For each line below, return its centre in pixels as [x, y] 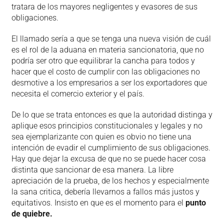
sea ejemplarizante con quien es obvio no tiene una [101, 136]
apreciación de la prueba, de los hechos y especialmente [110, 180]
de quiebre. [34, 213]
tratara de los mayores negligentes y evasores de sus [104, 6]
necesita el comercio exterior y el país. [82, 93]
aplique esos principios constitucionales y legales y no [107, 125]
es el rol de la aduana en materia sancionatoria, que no [107, 49]
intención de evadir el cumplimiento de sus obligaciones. [111, 147]
